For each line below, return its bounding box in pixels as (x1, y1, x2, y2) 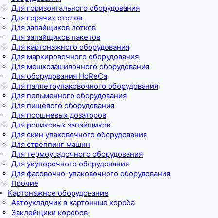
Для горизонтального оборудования (11, 3, 140, 13)
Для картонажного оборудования (11, 42, 129, 52)
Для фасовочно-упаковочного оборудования (11, 168, 170, 178)
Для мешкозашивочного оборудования (11, 61, 149, 71)
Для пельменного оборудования (11, 91, 127, 100)
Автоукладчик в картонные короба (11, 198, 135, 207)
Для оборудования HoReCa (11, 71, 107, 81)
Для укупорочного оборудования (11, 159, 129, 168)
